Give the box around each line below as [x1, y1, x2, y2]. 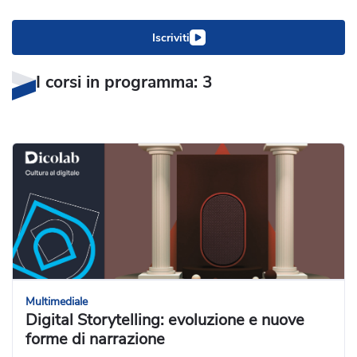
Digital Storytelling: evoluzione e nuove [25, 309, 304, 331]
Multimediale [25, 294, 88, 310]
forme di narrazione [25, 328, 165, 351]
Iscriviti [151, 29, 190, 45]
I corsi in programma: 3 [36, 71, 213, 94]
